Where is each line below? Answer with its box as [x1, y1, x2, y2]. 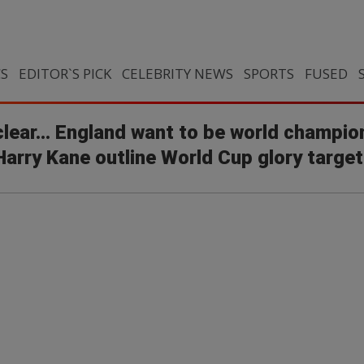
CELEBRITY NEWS [121, 64, 233, 83]
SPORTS [243, 64, 294, 83]
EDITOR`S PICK [18, 64, 111, 83]
